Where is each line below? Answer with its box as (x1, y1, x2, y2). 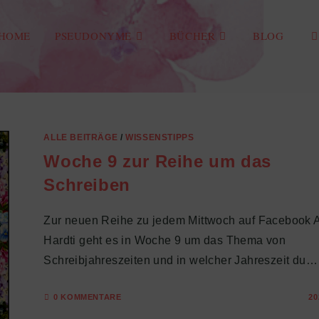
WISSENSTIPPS (125, 132, 194, 142)
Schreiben (43, 175, 130, 194)
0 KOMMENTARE (53, 293, 122, 301)
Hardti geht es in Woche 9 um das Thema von (43, 234, 286, 246)
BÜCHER (169, 28, 216, 43)
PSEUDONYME (55, 28, 132, 43)
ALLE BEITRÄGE (43, 132, 118, 142)
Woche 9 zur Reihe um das (43, 152, 271, 171)
